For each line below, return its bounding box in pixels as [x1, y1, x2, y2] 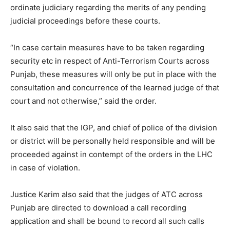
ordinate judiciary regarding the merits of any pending [10, 2, 206, 12]
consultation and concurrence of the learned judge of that [10, 82, 219, 92]
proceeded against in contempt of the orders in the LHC [10, 149, 213, 159]
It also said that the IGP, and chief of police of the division [10, 122, 217, 132]
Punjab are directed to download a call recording [10, 202, 186, 213]
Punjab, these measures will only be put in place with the [10, 69, 217, 79]
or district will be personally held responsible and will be [10, 136, 215, 146]
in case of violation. [10, 162, 80, 172]
